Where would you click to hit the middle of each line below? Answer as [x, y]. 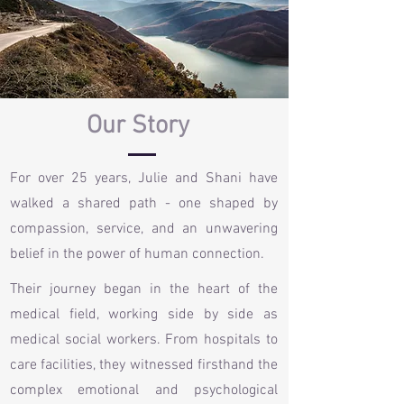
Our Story [138, 126]
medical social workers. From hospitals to [144, 340]
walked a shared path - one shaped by [144, 204]
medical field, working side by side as [144, 315]
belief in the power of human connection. [139, 254]
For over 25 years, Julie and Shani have [144, 179]
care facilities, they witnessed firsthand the [144, 365]
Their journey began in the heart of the [144, 289]
